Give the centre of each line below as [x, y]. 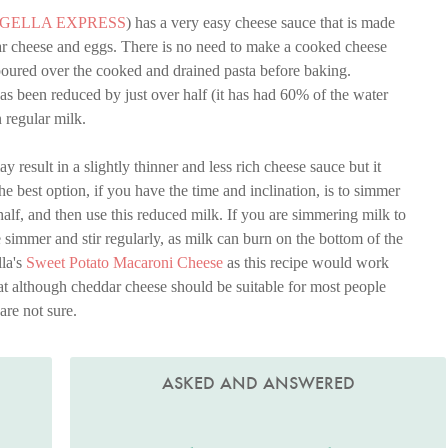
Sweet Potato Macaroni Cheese [124, 263]
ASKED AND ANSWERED [258, 383]
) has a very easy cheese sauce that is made [260, 23]
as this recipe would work [306, 263]
